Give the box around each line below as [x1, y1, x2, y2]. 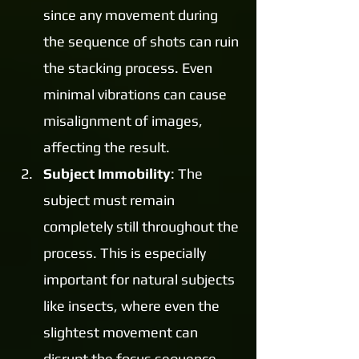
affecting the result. [43, 139, 170, 156]
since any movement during [43, 6, 221, 24]
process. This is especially [43, 244, 209, 262]
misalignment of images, [43, 112, 206, 130]
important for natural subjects [43, 271, 238, 288]
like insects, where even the [43, 297, 223, 315]
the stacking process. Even [43, 59, 216, 77]
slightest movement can [43, 324, 201, 341]
